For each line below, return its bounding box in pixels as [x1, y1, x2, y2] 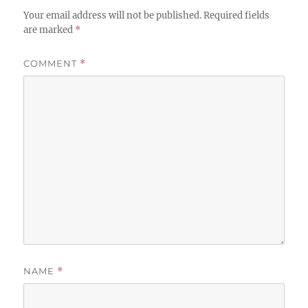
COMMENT [23, 57, 80, 69]
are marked [23, 23, 76, 36]
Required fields [203, 9, 270, 21]
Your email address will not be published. [23, 9, 202, 21]
